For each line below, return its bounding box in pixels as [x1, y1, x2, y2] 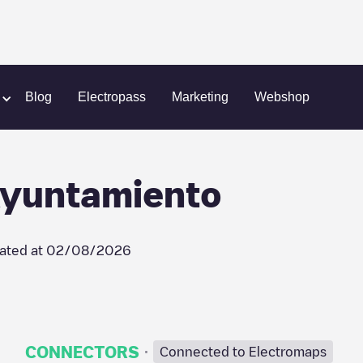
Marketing [172, 90, 228, 104]
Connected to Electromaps [159, 345, 327, 358]
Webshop [254, 90, 310, 104]
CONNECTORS [24, 344, 139, 360]
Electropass [78, 90, 146, 104]
